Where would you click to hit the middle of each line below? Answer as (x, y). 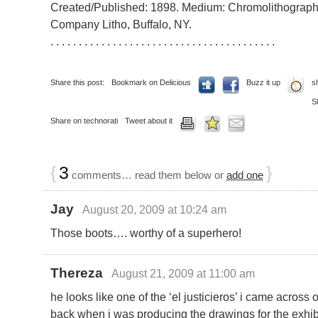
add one (245, 175)
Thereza (76, 273)
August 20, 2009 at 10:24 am (155, 209)
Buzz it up (263, 82)
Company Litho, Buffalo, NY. (121, 24)
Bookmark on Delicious (151, 82)
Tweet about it (148, 120)
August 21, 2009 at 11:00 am (183, 273)
